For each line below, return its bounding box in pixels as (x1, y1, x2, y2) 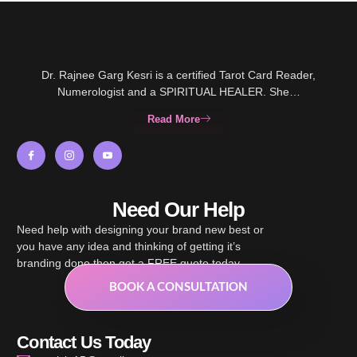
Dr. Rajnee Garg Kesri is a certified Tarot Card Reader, (41, 68, 316, 81)
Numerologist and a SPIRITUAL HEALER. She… (57, 84, 300, 98)
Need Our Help (112, 198, 245, 221)
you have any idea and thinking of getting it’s (17, 239, 241, 253)
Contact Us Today (17, 332, 151, 353)
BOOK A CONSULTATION (109, 280, 248, 293)
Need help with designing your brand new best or (17, 222, 265, 236)
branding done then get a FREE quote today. (17, 256, 243, 269)
